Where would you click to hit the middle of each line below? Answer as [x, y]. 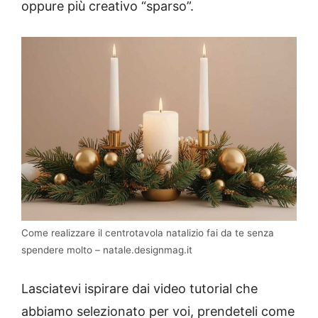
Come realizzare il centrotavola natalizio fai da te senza [148, 232]
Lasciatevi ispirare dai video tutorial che [139, 288]
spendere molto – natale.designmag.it [107, 250]
